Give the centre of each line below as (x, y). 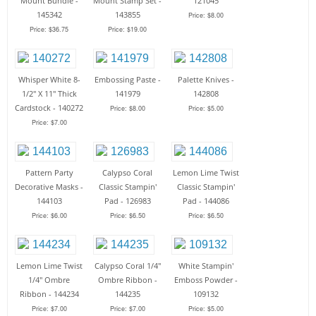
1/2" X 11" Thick (49, 93)
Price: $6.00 (49, 215)
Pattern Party (49, 172)
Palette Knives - (206, 79)
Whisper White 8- (49, 79)
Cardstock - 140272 (49, 107)
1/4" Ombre (49, 279)
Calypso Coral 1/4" (127, 265)
